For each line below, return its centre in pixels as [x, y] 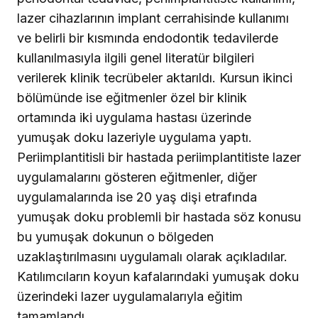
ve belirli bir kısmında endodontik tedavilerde [148, 38]
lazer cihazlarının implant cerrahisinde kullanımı [153, 18]
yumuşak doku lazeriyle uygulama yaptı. [135, 138]
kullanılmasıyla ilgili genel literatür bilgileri [136, 58]
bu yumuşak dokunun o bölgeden [115, 237]
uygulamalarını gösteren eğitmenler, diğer [137, 177]
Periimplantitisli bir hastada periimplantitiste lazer [159, 158]
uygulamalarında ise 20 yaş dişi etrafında [137, 197]
